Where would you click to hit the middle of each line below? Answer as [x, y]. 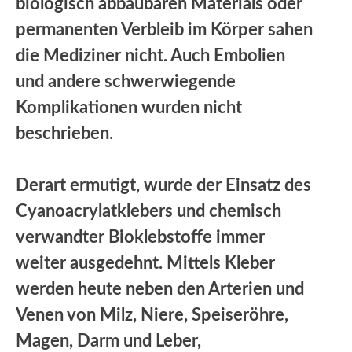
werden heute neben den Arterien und [160, 289]
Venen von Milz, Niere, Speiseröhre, [152, 315]
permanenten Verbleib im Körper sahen [164, 29]
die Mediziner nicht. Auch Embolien [150, 55]
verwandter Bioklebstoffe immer [140, 237]
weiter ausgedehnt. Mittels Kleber [145, 263]
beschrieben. [64, 133]
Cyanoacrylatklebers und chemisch [148, 211]
